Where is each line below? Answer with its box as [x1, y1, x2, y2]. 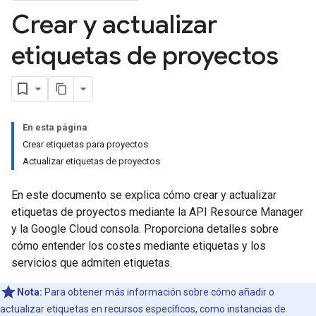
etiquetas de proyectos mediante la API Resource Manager [11, 205, 303, 219]
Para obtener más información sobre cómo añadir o [42, 286, 274, 298]
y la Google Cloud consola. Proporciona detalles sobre [11, 222, 279, 236]
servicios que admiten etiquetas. [11, 256, 172, 269]
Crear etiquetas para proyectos [23, 139, 148, 150]
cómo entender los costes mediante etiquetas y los [11, 239, 266, 253]
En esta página [23, 122, 87, 133]
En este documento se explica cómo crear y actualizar [11, 188, 276, 202]
